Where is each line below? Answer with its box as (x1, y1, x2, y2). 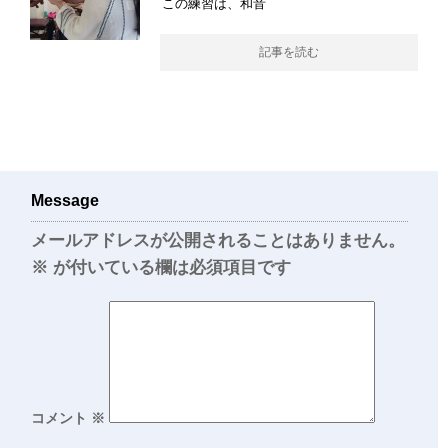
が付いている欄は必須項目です (48, 257, 291, 277)
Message (31, 191, 99, 209)
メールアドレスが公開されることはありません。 (31, 230, 405, 250)
